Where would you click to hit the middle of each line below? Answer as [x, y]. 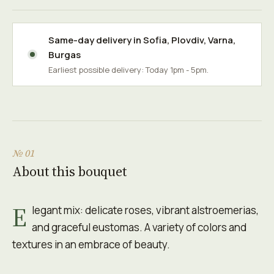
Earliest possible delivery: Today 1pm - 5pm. [128, 70]
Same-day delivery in [96, 40]
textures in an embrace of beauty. [91, 244]
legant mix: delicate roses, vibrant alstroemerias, [145, 210]
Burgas [65, 55]
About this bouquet [70, 171]
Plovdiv [187, 40]
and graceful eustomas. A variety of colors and [139, 227]
